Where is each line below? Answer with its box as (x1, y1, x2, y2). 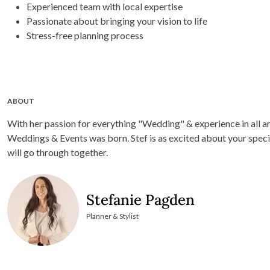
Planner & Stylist (86, 211, 139, 221)
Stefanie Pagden (86, 190, 195, 209)
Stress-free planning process (27, 30, 143, 42)
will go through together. (7, 146, 108, 159)
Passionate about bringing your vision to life (27, 15, 207, 27)
